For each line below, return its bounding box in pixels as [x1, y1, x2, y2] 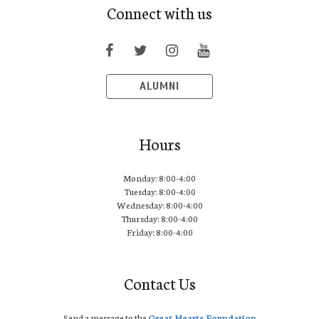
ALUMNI [140, 80, 179, 93]
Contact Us [123, 272, 196, 295]
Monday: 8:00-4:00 [123, 172, 196, 184]
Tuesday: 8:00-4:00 [123, 185, 196, 198]
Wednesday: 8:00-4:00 [116, 199, 203, 211]
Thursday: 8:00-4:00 [121, 212, 198, 225]
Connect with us [107, 1, 212, 24]
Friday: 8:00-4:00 [126, 226, 193, 239]
